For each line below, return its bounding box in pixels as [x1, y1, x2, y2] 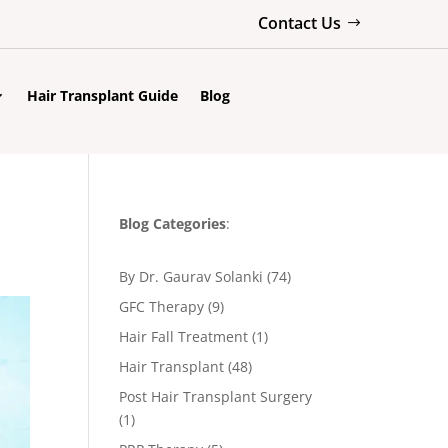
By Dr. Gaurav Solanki [119, 266, 264, 286]
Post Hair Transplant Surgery [119, 386, 313, 406]
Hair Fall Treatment [119, 326, 249, 346]
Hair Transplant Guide [27, 86, 179, 106]
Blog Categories [119, 213, 227, 233]
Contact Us [258, 11, 342, 34]
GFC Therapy [119, 296, 205, 316]
